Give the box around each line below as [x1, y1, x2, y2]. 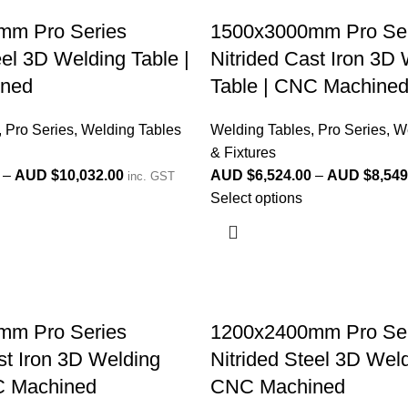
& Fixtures [209, 145, 276, 160]
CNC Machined [209, 375, 345, 398]
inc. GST [127, 169, 175, 183]
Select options [209, 190, 302, 206]
